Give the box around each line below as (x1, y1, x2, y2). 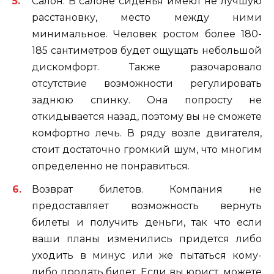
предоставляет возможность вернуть (32, 199, 262, 212)
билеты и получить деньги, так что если (32, 216, 262, 228)
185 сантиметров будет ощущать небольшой (32, 44, 262, 56)
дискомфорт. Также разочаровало (32, 61, 262, 73)
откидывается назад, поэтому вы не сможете (32, 110, 262, 122)
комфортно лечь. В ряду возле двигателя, (32, 127, 262, 139)
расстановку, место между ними (32, 11, 262, 23)
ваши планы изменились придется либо (32, 232, 262, 245)
